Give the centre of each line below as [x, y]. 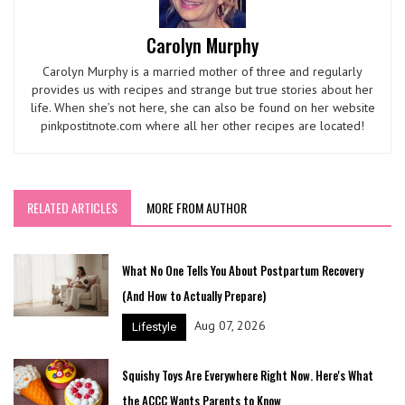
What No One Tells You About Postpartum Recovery [242, 270]
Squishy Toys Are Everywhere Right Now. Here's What [247, 375]
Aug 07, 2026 [230, 326]
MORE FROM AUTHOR [197, 207]
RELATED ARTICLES [72, 207]
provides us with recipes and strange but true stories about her [202, 89]
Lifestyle [154, 326]
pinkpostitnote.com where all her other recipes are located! [202, 125]
